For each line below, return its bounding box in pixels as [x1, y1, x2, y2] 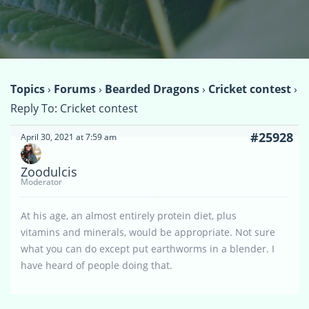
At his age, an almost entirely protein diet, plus [21, 208, 237, 222]
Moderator [21, 175, 62, 188]
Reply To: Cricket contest [10, 100, 138, 116]
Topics [10, 81, 45, 97]
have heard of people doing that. [21, 258, 172, 272]
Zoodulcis [21, 163, 77, 180]
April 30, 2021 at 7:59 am [21, 130, 117, 143]
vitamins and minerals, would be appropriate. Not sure [21, 225, 275, 239]
